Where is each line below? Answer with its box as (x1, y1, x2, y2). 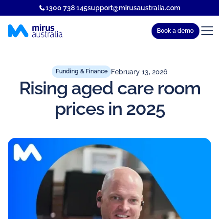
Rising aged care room (19, 77, 200, 99)
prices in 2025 (54, 97, 165, 119)
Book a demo (157, 27, 194, 34)
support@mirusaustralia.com (87, 3, 180, 12)
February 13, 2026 (111, 67, 168, 76)
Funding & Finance (55, 68, 108, 75)
